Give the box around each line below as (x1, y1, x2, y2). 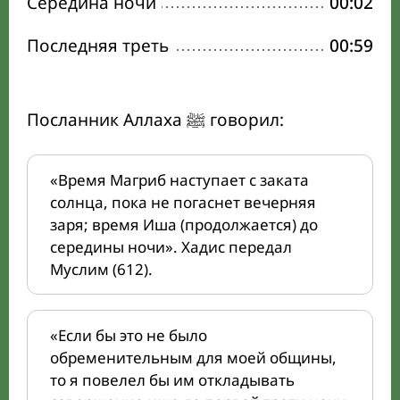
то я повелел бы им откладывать (50, 370, 295, 390)
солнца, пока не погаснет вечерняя (50, 192, 316, 212)
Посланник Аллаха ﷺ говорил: (205, 108, 284, 131)
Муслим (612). (50, 259, 153, 279)
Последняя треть (27, 34, 169, 57)
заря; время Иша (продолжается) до (50, 214, 318, 235)
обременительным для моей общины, (50, 347, 337, 368)
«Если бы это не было (50, 325, 207, 346)
